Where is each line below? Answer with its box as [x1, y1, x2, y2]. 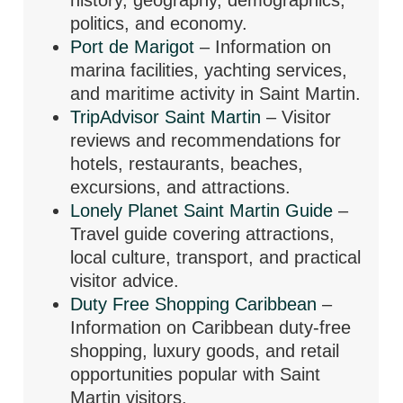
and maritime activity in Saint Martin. [70, 83, 362, 103]
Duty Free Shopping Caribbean [70, 293, 323, 314]
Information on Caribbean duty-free [70, 317, 352, 337]
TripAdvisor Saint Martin [70, 106, 267, 127]
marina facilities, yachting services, [70, 59, 348, 80]
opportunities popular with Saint [70, 363, 321, 384]
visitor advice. [70, 270, 180, 291]
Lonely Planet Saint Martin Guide [70, 200, 339, 220]
